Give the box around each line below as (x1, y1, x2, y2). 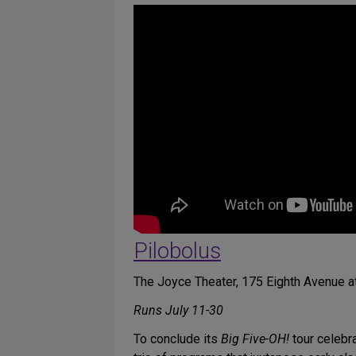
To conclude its (133, 331, 221, 346)
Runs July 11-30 (133, 303, 223, 318)
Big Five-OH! (221, 331, 289, 346)
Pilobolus (133, 238, 221, 264)
